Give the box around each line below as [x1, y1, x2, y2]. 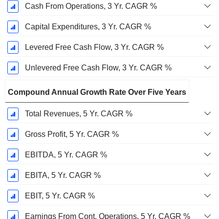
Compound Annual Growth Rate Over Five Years [8, 88, 186, 97]
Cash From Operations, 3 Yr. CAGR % [24, 2, 157, 11]
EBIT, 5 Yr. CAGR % [24, 192, 95, 200]
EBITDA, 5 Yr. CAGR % [24, 151, 107, 159]
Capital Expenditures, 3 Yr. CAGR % [24, 22, 151, 31]
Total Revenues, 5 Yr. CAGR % [24, 109, 132, 118]
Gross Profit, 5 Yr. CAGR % [24, 130, 119, 139]
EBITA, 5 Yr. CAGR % [24, 171, 101, 180]
